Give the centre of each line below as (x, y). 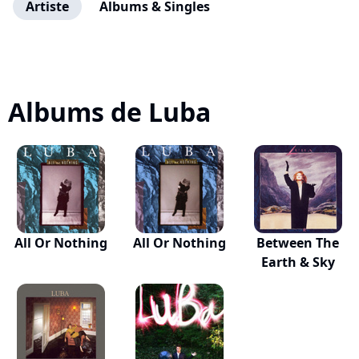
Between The (298, 243)
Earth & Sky (298, 262)
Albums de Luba (109, 112)
